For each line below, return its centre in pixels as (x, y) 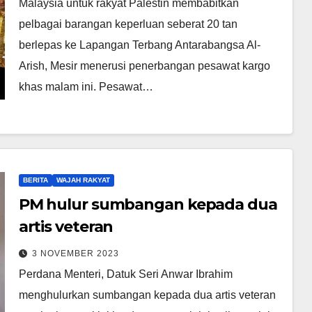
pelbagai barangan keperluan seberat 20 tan (128, 24)
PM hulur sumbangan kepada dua (148, 204)
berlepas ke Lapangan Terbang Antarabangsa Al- (139, 45)
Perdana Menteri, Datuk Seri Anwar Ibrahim (125, 274)
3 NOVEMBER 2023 (75, 253)
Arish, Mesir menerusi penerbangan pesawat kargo (144, 65)
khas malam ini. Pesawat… (86, 86)
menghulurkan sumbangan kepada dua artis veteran (147, 295)
